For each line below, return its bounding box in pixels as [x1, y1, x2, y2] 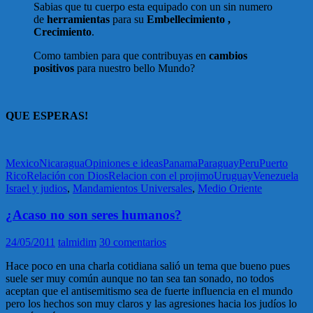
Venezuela [253, 169, 298, 182]
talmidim [58, 236, 96, 248]
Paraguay [198, 156, 239, 169]
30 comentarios [99, 236, 166, 248]
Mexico [6, 156, 39, 169]
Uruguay [214, 169, 253, 182]
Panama [163, 156, 198, 169]
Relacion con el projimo [108, 169, 214, 182]
